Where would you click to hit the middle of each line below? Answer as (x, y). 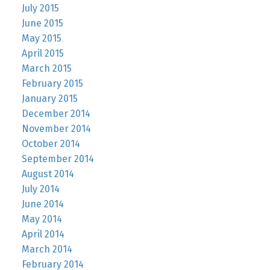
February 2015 (52, 84)
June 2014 (42, 204)
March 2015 (46, 69)
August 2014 (48, 174)
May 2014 (42, 219)
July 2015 (40, 8)
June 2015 (42, 24)
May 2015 (41, 39)
